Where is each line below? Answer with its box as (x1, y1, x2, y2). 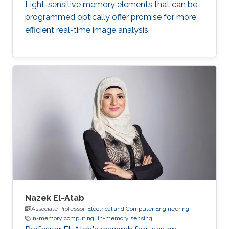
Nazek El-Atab (25, 193, 84, 203)
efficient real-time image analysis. (25, 25, 150, 35)
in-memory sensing (98, 215, 152, 222)
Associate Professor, (31, 205, 87, 213)
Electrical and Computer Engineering (87, 205, 189, 213)
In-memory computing (31, 215, 94, 222)
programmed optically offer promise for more (25, 12, 196, 22)
